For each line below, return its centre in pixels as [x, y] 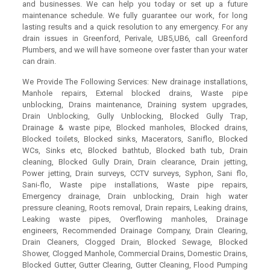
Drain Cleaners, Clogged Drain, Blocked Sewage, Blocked [135, 242]
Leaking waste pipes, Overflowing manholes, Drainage [135, 219]
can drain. [39, 61]
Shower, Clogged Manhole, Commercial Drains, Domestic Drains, [135, 253]
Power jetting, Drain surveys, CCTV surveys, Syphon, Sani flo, [135, 173]
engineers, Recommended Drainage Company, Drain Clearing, [135, 231]
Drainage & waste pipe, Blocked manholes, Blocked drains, [135, 127]
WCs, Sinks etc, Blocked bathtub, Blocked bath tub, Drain [135, 150]
